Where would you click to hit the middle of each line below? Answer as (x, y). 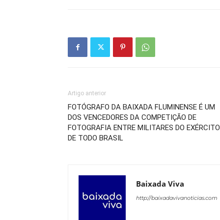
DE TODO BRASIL (96, 138)
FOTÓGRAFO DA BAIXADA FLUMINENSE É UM (141, 107)
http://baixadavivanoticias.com (177, 198)
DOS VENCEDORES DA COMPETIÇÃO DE (132, 117)
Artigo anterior (87, 93)
